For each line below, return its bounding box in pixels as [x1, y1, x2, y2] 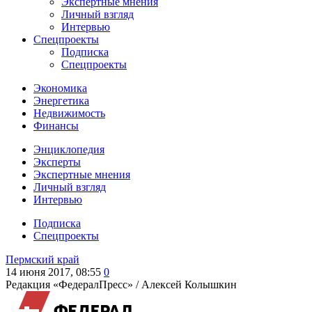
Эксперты [33, 156, 81, 168]
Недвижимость [33, 107, 105, 119]
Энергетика [33, 95, 89, 107]
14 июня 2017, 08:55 [6, 266, 101, 278]
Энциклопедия [33, 143, 104, 155]
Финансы [33, 120, 79, 132]
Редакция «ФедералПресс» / [6, 279, 141, 290]
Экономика [33, 82, 87, 94]
